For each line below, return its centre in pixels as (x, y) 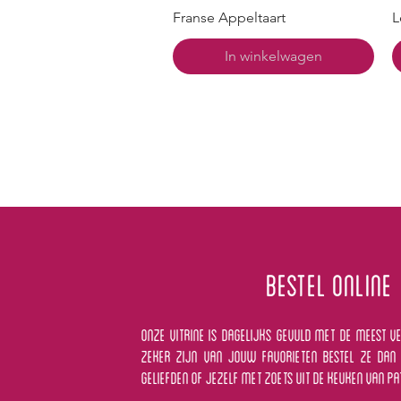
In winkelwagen (273, 56)
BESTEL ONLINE (328, 284)
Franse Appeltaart (229, 18)
